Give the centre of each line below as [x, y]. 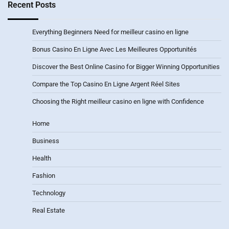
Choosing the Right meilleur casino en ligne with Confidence [118, 101]
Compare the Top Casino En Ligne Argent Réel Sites [106, 84]
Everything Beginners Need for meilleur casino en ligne [110, 32]
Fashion [44, 175]
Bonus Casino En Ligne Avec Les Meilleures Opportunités [114, 49]
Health [42, 158]
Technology [49, 193]
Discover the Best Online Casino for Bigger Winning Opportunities [126, 66]
